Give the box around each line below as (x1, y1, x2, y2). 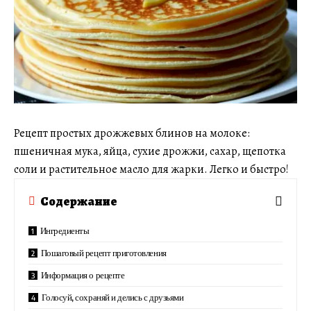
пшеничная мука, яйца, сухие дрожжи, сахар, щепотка (14, 144, 286, 160)
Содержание (40, 192, 117, 210)
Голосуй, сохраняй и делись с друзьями (41, 292, 184, 303)
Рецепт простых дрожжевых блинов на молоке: (14, 126, 250, 142)
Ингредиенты (40, 225, 90, 237)
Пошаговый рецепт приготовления (40, 247, 167, 259)
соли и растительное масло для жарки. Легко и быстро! (14, 162, 289, 178)
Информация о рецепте (40, 269, 125, 281)
